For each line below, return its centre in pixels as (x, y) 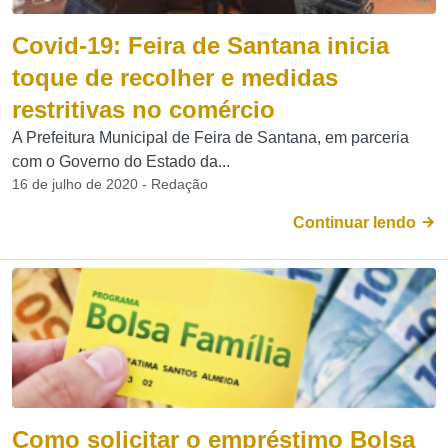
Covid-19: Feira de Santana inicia (200, 45)
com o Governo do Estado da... (121, 161)
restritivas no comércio (143, 109)
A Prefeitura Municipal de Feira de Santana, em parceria (210, 137)
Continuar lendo (356, 222)
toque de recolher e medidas (175, 77)
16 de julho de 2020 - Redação (110, 184)
